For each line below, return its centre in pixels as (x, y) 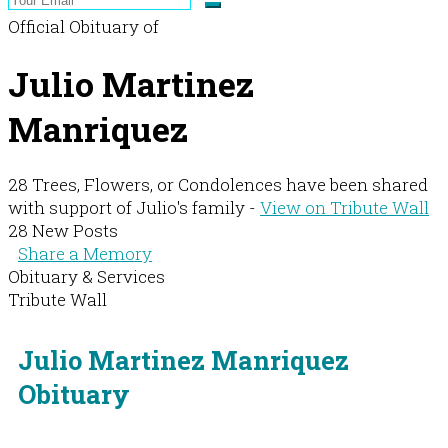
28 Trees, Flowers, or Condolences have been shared (218, 185)
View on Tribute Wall (344, 208)
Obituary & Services (86, 277)
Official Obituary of (83, 26)
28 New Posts (63, 231)
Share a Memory (85, 254)
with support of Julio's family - (134, 208)
